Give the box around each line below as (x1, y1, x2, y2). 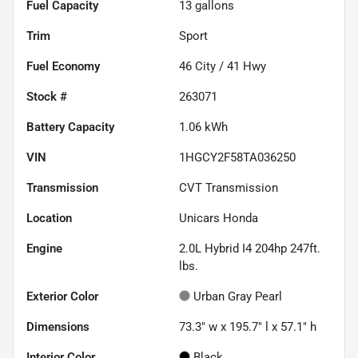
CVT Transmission (179, 180, 278, 195)
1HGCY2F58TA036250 (179, 149, 296, 165)
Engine (26, 241, 62, 256)
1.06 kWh (179, 119, 228, 134)
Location (26, 210, 72, 225)
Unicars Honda (179, 210, 258, 225)
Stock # (26, 89, 67, 104)
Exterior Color (26, 288, 98, 304)
